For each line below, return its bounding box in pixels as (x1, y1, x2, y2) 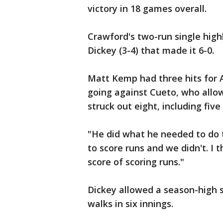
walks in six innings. (88, 198, 173, 210)
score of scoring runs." (88, 156, 184, 168)
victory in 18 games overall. (88, 2, 207, 15)
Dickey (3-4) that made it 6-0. (88, 44, 214, 57)
